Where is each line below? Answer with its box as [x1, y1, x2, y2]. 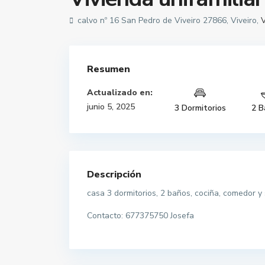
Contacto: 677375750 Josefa [87, 210, 194, 221]
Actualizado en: [87, 87, 153, 98]
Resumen [87, 63, 130, 76]
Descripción [87, 168, 141, 181]
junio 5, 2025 [87, 101, 135, 112]
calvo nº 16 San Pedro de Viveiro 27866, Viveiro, [75, 15, 261, 26]
